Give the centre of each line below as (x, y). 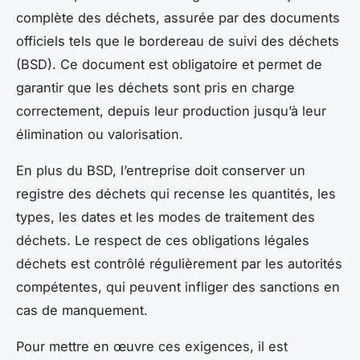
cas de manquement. (82, 310)
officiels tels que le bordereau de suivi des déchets (178, 41)
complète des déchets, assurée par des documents (178, 17)
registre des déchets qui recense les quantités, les (176, 193)
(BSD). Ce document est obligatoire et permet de (169, 64)
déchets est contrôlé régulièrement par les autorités (179, 263)
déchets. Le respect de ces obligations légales (163, 240)
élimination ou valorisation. (100, 134)
